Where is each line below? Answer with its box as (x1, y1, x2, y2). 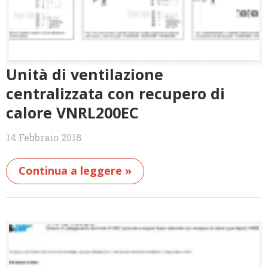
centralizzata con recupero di (6, 83, 225, 104)
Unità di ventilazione (6, 64, 163, 85)
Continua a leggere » (19, 163, 132, 178)
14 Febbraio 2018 (6, 131, 81, 144)
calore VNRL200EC (6, 102, 139, 123)
